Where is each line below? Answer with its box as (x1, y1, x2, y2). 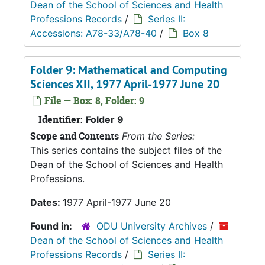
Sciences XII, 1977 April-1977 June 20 (30, 76, 219, 92)
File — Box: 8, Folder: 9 (42, 94, 144, 107)
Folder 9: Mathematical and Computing (30, 62, 227, 77)
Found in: (30, 220, 75, 232)
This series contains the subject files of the (30, 144, 222, 156)
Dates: (30, 196, 63, 208)
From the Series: (122, 130, 195, 142)
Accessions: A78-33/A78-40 (30, 27, 157, 39)
